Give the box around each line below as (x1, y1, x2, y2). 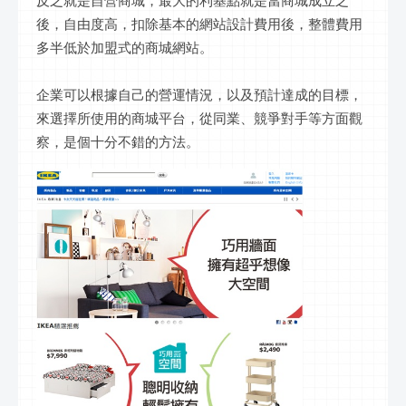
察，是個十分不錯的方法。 (36, 131, 199, 150)
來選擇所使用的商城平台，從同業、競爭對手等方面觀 (36, 108, 362, 127)
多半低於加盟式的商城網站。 (36, 37, 213, 56)
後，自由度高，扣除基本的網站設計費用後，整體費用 (36, 14, 362, 33)
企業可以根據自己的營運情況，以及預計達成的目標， (36, 84, 362, 103)
